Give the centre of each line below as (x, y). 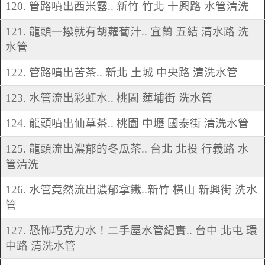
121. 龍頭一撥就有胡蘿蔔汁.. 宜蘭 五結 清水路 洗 (127, 32)
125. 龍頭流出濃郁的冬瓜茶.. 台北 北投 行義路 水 (127, 149)
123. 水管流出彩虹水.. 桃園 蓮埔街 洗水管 (109, 98)
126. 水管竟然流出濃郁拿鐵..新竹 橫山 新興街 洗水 (131, 190)
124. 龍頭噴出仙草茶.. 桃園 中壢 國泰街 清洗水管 (127, 124)
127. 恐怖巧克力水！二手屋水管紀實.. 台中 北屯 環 (131, 231)
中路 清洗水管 (41, 246)
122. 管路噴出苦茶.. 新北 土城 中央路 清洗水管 (122, 73)
